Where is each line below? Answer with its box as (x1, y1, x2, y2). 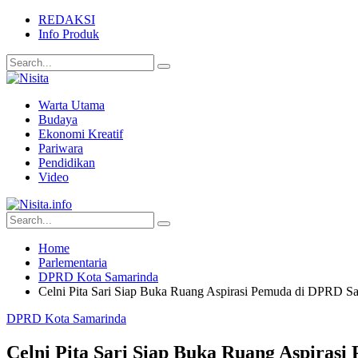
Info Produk (38, 27, 99, 41)
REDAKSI (38, 13, 95, 26)
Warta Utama (38, 98, 105, 112)
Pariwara (38, 141, 83, 155)
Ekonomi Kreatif (38, 127, 123, 141)
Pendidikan (38, 156, 95, 169)
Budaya (38, 113, 78, 126)
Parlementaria (38, 256, 107, 269)
